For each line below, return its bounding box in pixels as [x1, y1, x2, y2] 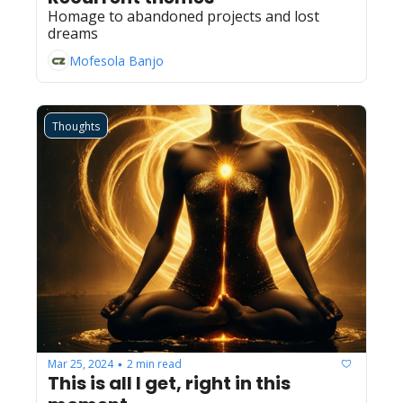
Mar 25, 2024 [48, 355, 113, 372]
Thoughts [52, 119, 100, 135]
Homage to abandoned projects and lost [48, 6, 319, 27]
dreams [48, 23, 98, 44]
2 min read [127, 355, 182, 372]
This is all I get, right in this [48, 371, 291, 397]
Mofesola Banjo [69, 51, 164, 69]
